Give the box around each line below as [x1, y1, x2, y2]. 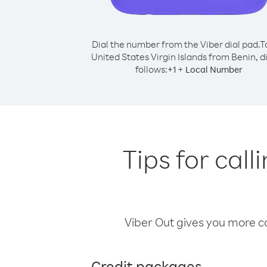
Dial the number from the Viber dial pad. [91, 38, 260, 50]
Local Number [185, 64, 243, 75]
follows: [135, 63, 167, 75]
